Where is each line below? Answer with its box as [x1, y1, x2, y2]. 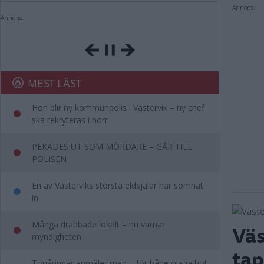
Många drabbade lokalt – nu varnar [32, 219, 165, 230]
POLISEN [32, 153, 67, 164]
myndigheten [32, 231, 81, 242]
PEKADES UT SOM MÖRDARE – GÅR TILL [32, 141, 192, 152]
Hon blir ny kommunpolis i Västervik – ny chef [32, 102, 204, 113]
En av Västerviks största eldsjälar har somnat [32, 180, 203, 191]
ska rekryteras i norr [32, 114, 108, 126]
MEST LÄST [28, 74, 81, 91]
